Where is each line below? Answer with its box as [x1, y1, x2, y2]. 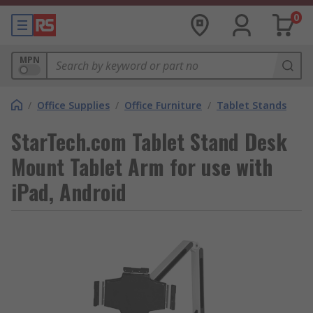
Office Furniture [124, 99, 202, 112]
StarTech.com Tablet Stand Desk [11, 126, 287, 157]
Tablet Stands [217, 99, 286, 112]
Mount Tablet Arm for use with [11, 151, 272, 182]
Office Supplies [37, 99, 110, 112]
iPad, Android [11, 176, 126, 208]
